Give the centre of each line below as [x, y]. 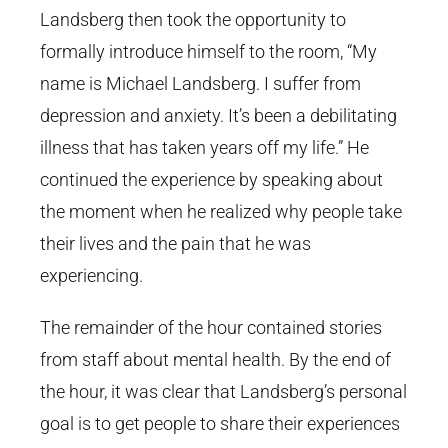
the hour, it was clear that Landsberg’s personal [223, 392]
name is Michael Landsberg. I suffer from [200, 84]
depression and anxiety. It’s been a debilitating [218, 116]
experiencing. [91, 276]
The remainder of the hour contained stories [211, 328]
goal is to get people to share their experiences [220, 424]
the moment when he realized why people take [221, 212]
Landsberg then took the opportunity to [193, 20]
